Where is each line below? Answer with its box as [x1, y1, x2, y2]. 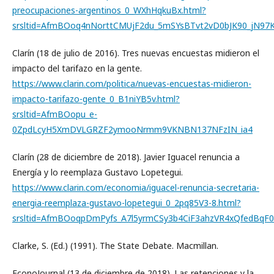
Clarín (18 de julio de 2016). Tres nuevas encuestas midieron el [12, 47, 259, 59]
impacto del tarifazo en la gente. [12, 62, 142, 74]
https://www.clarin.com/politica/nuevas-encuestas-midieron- [12, 78, 251, 89]
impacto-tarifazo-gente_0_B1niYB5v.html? [12, 93, 180, 105]
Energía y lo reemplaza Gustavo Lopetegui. [12, 166, 183, 178]
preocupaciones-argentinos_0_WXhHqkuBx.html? [12, 4, 206, 16]
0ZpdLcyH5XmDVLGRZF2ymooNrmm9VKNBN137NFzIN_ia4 [12, 124, 253, 135]
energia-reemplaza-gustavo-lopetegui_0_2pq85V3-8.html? [12, 197, 241, 209]
